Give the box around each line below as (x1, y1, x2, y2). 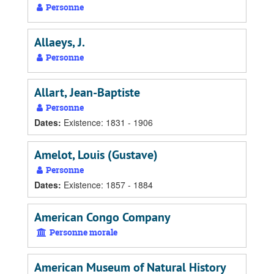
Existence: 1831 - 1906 (64, 116, 153, 129)
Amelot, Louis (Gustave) (34, 147, 158, 163)
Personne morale (48, 226, 117, 239)
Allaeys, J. (34, 34, 85, 51)
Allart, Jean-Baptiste (34, 84, 140, 101)
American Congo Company (34, 209, 171, 226)
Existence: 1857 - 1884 (64, 179, 153, 191)
